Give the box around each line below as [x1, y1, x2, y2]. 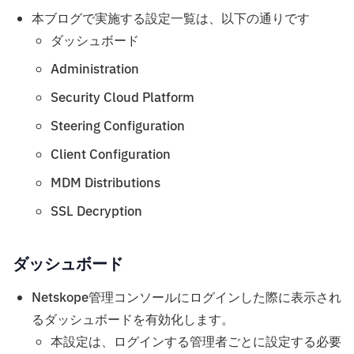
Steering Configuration [51, 117, 185, 137]
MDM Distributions [51, 174, 160, 194]
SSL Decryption [51, 202, 142, 222]
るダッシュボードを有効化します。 [32, 311, 234, 330]
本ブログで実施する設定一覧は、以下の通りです [32, 9, 310, 29]
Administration [51, 60, 139, 80]
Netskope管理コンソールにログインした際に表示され [32, 288, 341, 308]
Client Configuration [51, 145, 171, 165]
